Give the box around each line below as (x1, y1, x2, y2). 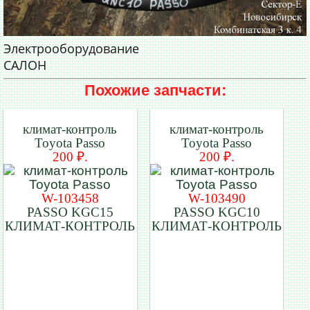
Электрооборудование (3, 40, 139, 57)
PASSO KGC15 (26, 205, 113, 220)
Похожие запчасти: (84, 82, 226, 100)
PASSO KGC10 (173, 205, 260, 220)
